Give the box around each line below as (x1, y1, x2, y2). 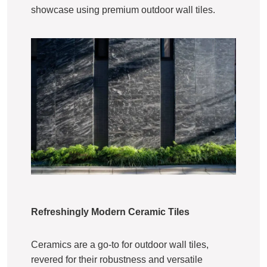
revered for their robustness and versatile (31, 254, 203, 265)
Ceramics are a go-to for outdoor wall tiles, (31, 239, 209, 250)
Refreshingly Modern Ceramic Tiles (31, 206, 190, 217)
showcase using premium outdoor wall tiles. (31, 4, 215, 15)
